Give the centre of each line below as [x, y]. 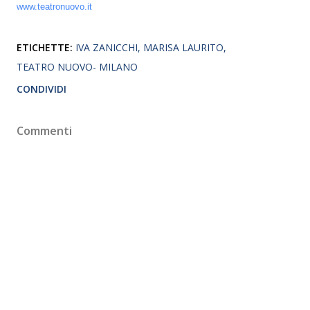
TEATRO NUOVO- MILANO [77, 66]
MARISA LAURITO [183, 47]
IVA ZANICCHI [107, 47]
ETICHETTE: [45, 47]
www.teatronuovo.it [54, 7]
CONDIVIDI [42, 89]
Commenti [44, 130]
